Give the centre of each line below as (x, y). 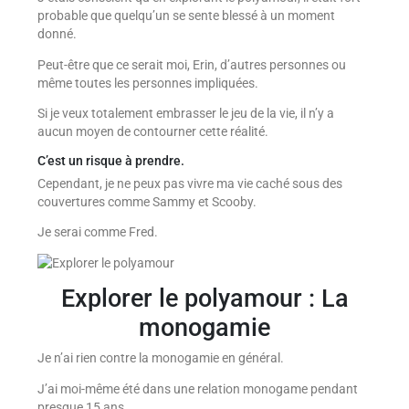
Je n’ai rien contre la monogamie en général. (160, 358)
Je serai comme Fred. (97, 232)
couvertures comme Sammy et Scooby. (147, 201)
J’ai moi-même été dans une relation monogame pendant (197, 388)
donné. (57, 33)
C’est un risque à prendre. (110, 160)
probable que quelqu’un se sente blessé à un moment (186, 15)
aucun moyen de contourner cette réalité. (152, 132)
